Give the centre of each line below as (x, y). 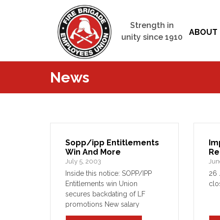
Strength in (152, 25)
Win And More (93, 152)
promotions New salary (102, 204)
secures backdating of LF (105, 194)
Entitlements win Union (101, 184)
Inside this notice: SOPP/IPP (109, 173)
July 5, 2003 (83, 161)
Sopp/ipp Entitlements (112, 143)
